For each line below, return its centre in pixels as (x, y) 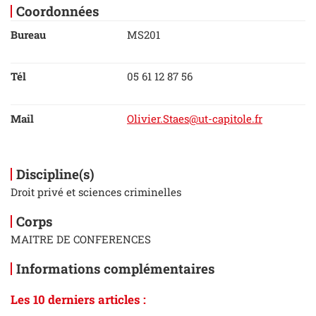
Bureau (28, 34)
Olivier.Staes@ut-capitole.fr (195, 118)
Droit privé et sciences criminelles (96, 192)
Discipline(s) (55, 174)
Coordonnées (57, 11)
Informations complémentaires (115, 269)
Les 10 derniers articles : (78, 299)
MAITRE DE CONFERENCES (81, 239)
